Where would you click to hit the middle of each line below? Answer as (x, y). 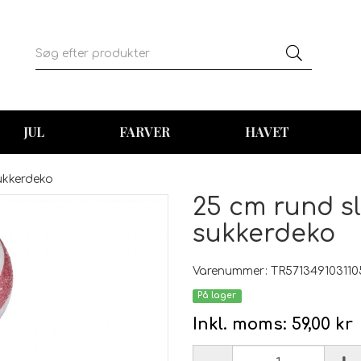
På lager (217, 296)
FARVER (144, 131)
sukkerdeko (264, 234)
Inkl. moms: (240, 324)
